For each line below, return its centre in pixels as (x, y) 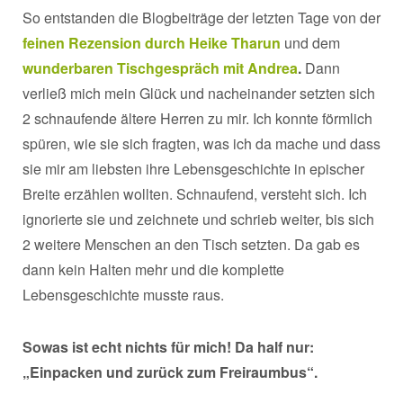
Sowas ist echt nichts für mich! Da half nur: (168, 346)
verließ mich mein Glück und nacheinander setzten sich (199, 93)
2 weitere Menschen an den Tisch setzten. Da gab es (191, 244)
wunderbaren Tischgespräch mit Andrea (160, 67)
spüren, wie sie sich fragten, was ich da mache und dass (201, 143)
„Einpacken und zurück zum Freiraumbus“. (170, 372)
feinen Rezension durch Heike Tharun (152, 42)
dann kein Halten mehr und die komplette (153, 269)
